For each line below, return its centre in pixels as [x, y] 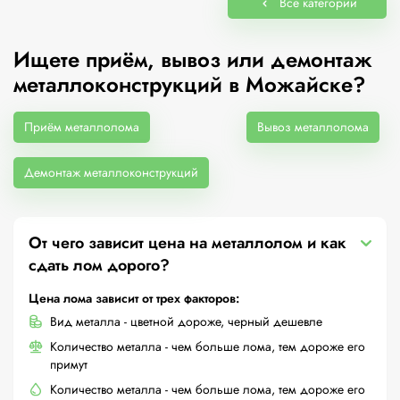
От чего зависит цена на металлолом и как [187, 243]
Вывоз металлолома [313, 127]
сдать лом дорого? [99, 265]
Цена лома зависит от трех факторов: [134, 298]
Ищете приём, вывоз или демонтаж [193, 59]
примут [69, 364]
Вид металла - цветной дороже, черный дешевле [186, 321]
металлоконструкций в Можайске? [190, 84]
